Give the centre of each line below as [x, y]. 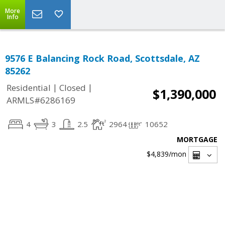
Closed [73, 88]
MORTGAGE [197, 139]
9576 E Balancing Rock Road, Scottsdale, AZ [102, 58]
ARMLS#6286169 [41, 100]
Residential [29, 88]
